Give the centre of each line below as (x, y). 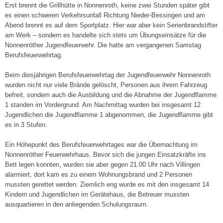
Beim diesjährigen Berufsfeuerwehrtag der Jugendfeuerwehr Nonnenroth (108, 75)
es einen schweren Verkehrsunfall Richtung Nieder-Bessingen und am (105, 15)
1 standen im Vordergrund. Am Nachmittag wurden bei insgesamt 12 (103, 105)
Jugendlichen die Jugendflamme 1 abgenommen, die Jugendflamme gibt (109, 115)
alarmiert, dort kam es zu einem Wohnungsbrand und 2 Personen (99, 175)
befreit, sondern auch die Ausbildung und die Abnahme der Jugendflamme (111, 95)
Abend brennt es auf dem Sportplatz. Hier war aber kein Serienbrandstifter (111, 25)
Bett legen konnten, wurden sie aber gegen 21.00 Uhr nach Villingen (103, 165)
